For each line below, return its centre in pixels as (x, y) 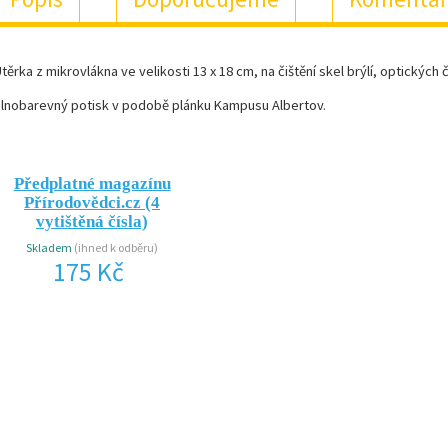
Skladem (50, 248)
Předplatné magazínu (92, 184)
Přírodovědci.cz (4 (92, 203)
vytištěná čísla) (92, 222)
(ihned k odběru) (116, 248)
